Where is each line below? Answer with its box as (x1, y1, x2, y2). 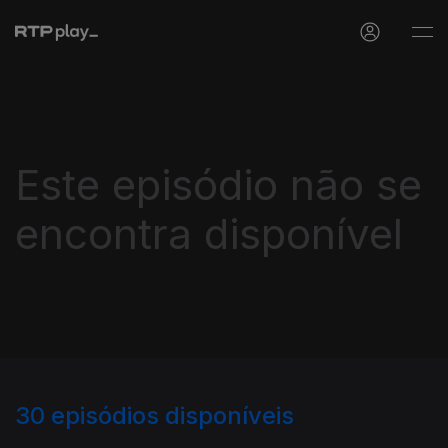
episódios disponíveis (51, 401, 294, 430)
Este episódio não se (15, 159, 422, 210)
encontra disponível (15, 208, 403, 259)
